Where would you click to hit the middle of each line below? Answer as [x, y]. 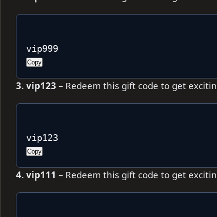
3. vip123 [36, 86]
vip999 [42, 49]
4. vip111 [36, 175]
